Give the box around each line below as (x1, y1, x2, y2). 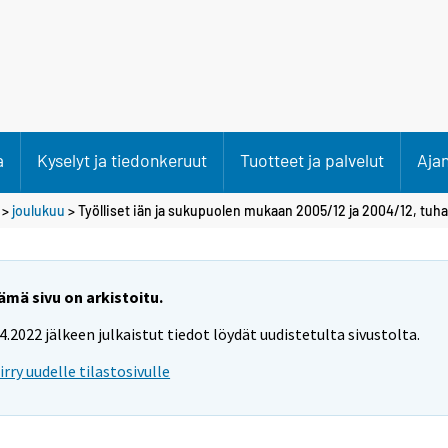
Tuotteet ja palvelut (240, 149, 384, 171)
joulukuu (12, 201, 65, 219)
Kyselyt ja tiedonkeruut (37, 149, 207, 171)
